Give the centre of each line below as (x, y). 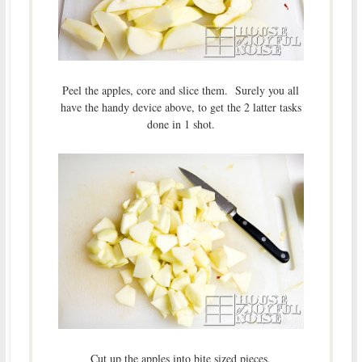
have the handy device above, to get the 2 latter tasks (181, 107)
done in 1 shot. (181, 124)
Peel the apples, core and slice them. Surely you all (181, 90)
